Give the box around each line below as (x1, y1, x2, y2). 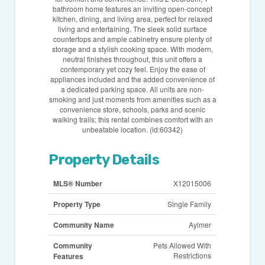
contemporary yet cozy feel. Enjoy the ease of (60, 64, 205, 75)
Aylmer (189, 219, 212, 230)
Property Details (49, 151, 159, 169)
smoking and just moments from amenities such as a (49, 94, 216, 105)
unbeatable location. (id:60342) (82, 124, 183, 135)
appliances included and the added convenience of (50, 74, 215, 85)
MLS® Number (53, 178, 103, 189)
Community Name (53, 219, 115, 231)
